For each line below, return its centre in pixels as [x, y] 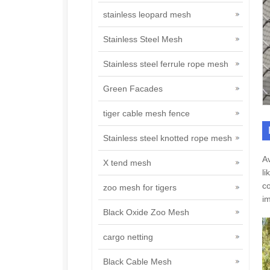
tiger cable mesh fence [146, 113]
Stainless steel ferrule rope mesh [166, 64]
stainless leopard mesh [147, 14]
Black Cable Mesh [137, 262]
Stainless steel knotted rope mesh [168, 138]
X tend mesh [127, 163]
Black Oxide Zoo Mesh [146, 212]
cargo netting [128, 237]
